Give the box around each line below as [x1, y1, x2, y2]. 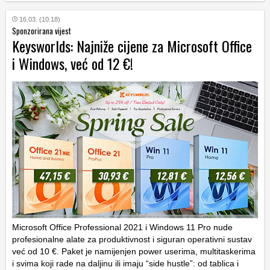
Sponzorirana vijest [12, 24, 71, 37]
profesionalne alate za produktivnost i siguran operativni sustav [12, 234, 252, 245]
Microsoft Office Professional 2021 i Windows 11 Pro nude [12, 222, 233, 233]
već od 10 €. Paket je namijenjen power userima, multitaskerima [12, 246, 256, 257]
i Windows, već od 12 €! [12, 52, 133, 74]
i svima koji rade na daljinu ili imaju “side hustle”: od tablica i [12, 259, 239, 269]
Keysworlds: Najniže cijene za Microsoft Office [12, 34, 252, 57]
